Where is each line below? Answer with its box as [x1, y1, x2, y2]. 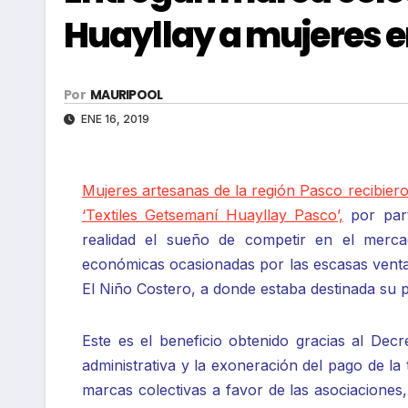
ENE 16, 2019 [78, 112, 149, 127]
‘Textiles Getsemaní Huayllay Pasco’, [82, 206, 344, 225]
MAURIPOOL [89, 86, 163, 105]
